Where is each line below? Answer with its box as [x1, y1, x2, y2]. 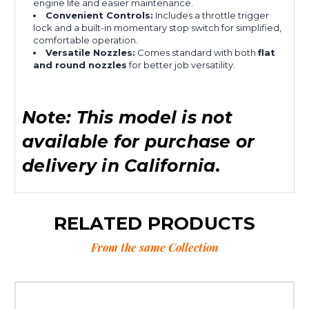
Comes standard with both [135, 47, 259, 59]
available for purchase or [22, 131, 255, 152]
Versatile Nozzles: [46, 47, 136, 59]
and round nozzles [33, 59, 128, 71]
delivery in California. [22, 155, 221, 177]
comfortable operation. [33, 34, 139, 46]
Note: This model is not [22, 107, 232, 128]
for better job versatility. [127, 59, 236, 71]
